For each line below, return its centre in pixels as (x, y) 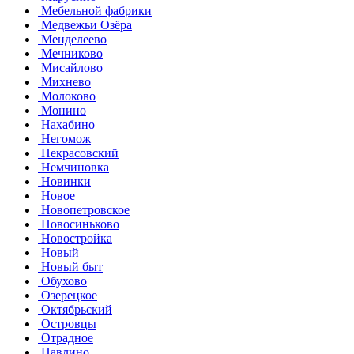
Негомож (64, 138)
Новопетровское (84, 209)
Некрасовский (78, 153)
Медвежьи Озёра (85, 24)
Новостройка (75, 238)
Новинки (64, 181)
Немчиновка (73, 167)
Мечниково (70, 53)
